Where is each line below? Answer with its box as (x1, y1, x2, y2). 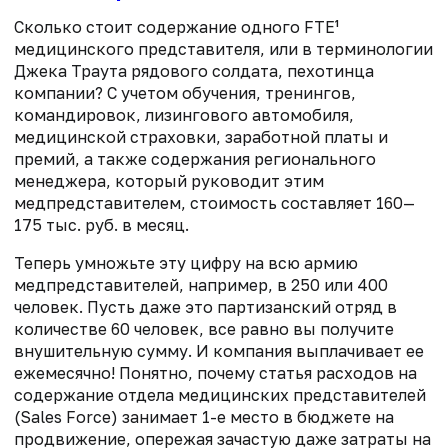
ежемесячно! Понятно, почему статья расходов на (14, 363, 417, 384)
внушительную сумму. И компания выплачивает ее (14, 341, 424, 362)
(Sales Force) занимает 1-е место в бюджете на (14, 407, 394, 428)
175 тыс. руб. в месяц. (14, 215, 189, 236)
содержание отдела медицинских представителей (14, 385, 426, 406)
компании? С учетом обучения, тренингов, (14, 83, 356, 104)
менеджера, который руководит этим (14, 171, 324, 192)
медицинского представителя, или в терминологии (14, 39, 433, 60)
